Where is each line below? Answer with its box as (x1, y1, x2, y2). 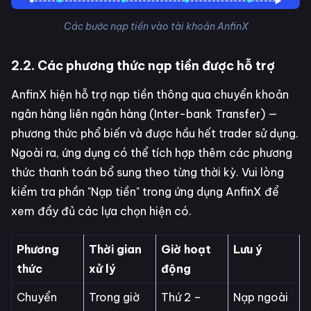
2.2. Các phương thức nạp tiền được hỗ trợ (11, 57, 275, 74)
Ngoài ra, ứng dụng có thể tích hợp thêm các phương (11, 145, 292, 160)
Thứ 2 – (160, 289, 201, 304)
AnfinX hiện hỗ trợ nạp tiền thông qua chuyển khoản (11, 87, 289, 101)
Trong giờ (88, 289, 140, 304)
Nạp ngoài (233, 289, 288, 304)
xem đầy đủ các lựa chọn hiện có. (11, 203, 192, 218)
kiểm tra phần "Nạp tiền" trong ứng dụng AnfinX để (11, 184, 279, 199)
